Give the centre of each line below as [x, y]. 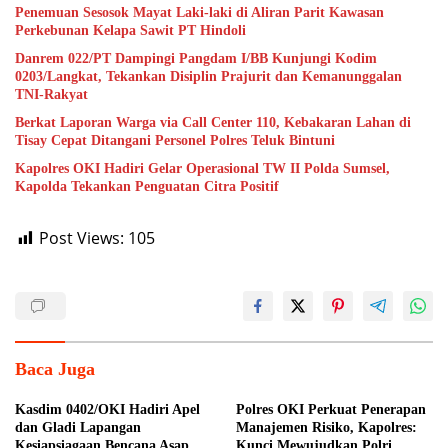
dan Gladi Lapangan [78, 427]
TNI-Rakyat [51, 94]
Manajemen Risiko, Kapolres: [326, 427]
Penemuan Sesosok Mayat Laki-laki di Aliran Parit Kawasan [199, 12]
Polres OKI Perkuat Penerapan [331, 409]
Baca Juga [55, 369]
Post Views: [81, 238]
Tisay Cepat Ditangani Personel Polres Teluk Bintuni [175, 140]
